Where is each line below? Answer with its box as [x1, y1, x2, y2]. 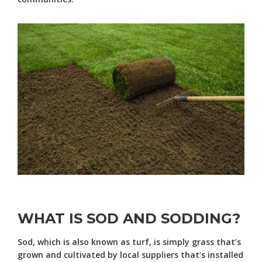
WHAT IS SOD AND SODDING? [18, 209, 240, 227]
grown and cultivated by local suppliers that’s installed [18, 249, 243, 260]
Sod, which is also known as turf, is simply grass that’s [18, 236, 241, 247]
